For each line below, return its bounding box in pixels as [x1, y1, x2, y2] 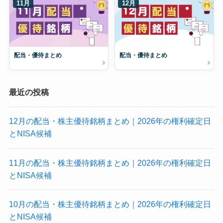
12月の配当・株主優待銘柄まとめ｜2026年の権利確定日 [8, 116, 211, 126]
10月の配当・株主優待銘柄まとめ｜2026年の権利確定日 [8, 199, 211, 209]
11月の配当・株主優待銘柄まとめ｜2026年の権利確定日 [8, 158, 211, 167]
